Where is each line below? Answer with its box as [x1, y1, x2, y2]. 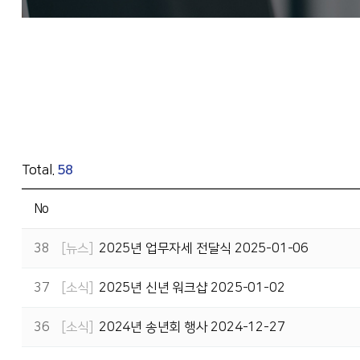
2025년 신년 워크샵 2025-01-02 [98, 280, 285, 295]
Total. [21, 162, 58, 178]
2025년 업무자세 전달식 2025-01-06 [98, 241, 309, 256]
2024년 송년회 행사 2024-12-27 [98, 320, 285, 334]
